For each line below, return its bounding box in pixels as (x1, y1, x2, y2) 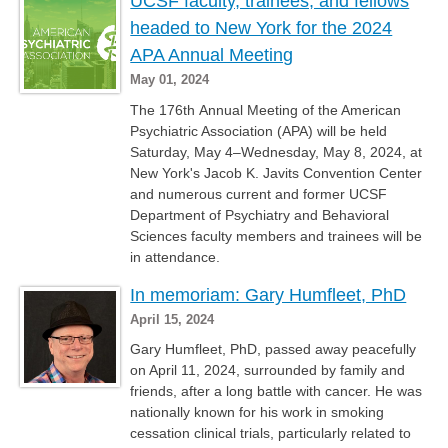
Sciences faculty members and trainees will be (130, 227, 423, 244)
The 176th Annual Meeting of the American (130, 101, 402, 118)
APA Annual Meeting (130, 44, 294, 65)
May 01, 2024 (130, 71, 210, 87)
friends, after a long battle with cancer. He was (130, 383, 423, 400)
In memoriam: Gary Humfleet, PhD (130, 284, 407, 305)
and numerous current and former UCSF (130, 185, 388, 202)
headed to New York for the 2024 (130, 17, 393, 38)
